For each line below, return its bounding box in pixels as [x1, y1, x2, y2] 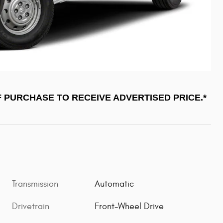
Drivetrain [12, 201, 49, 212]
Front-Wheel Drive [95, 201, 164, 212]
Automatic [95, 179, 134, 190]
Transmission [12, 179, 58, 190]
